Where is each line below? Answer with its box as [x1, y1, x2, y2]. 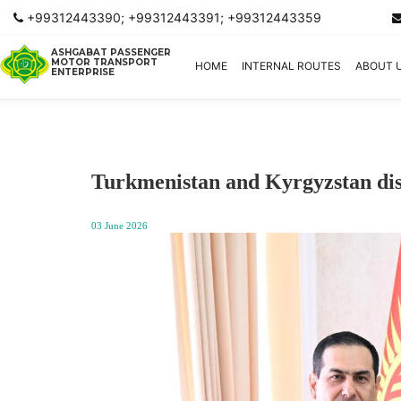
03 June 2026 [91, 220, 148, 231]
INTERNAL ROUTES [242, 59, 341, 73]
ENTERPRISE [51, 66, 115, 79]
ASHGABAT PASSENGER [51, 47, 171, 59]
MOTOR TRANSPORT [51, 56, 158, 69]
